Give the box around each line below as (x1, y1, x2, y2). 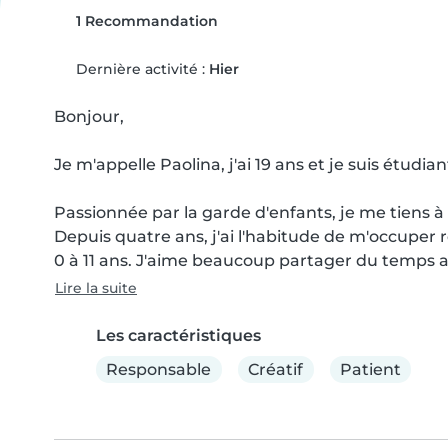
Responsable (106, 359, 212, 379)
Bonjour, (54, 107, 124, 126)
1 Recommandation (71, 12, 218, 30)
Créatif (248, 359, 304, 379)
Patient (339, 359, 401, 379)
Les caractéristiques (96, 326, 261, 345)
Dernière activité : (71, 60, 209, 78)
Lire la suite (55, 279, 137, 297)
